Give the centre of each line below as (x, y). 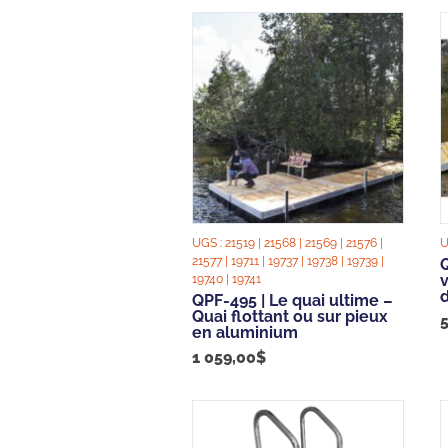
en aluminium (245, 332)
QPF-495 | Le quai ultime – (292, 300)
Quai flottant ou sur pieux (290, 316)
